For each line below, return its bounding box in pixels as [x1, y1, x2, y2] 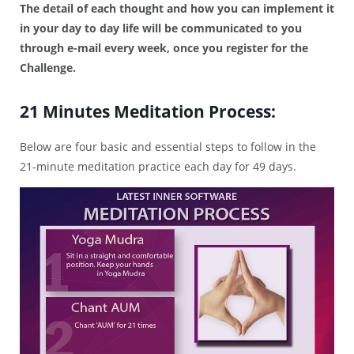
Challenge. [20, 60, 76, 76]
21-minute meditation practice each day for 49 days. [20, 159, 296, 175]
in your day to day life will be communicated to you [20, 21, 302, 36]
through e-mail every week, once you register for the [20, 40, 308, 56]
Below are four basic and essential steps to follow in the [20, 139, 316, 155]
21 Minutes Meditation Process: [20, 100, 276, 123]
